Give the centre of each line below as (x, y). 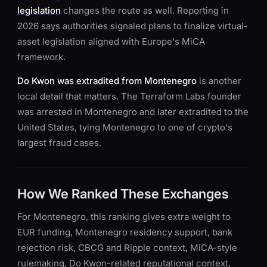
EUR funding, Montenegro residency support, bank (125, 232)
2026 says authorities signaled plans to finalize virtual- (133, 26)
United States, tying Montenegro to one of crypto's (125, 127)
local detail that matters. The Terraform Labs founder (129, 96)
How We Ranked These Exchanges (123, 194)
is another (219, 81)
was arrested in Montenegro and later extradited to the (133, 112)
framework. (41, 57)
